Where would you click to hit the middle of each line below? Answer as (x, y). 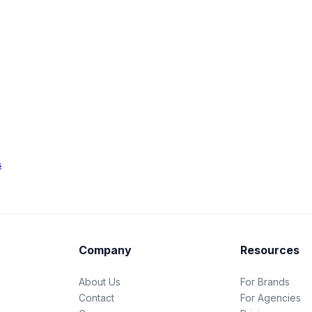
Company (105, 250)
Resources (270, 250)
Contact (96, 297)
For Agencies (271, 297)
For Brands (265, 281)
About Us (99, 281)
